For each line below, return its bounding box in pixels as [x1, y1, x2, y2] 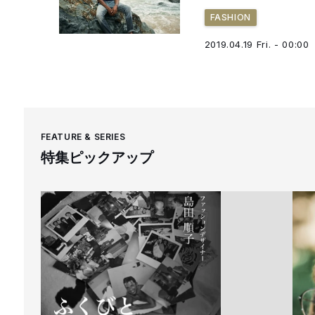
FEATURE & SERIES [40, 131, 126, 142]
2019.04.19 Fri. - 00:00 [204, 38, 309, 50]
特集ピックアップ [40, 149, 153, 165]
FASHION [210, 11, 251, 22]
